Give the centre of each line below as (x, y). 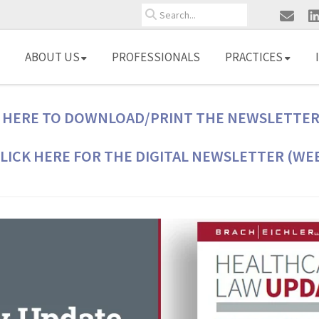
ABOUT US (52, 57)
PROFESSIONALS (156, 57)
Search (156, 11)
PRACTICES (254, 57)
